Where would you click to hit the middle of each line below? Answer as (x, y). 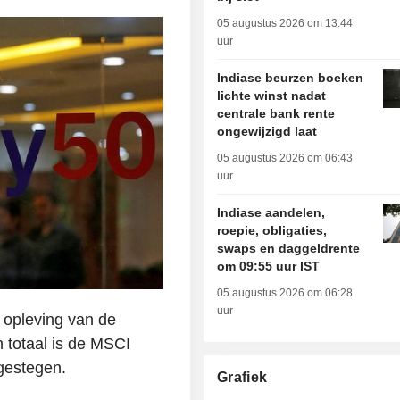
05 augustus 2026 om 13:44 (285, 24)
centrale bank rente (276, 114)
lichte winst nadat (272, 96)
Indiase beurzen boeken (291, 78)
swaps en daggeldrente (289, 249)
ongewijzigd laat (267, 132)
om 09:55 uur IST (269, 267)
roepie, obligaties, (272, 231)
